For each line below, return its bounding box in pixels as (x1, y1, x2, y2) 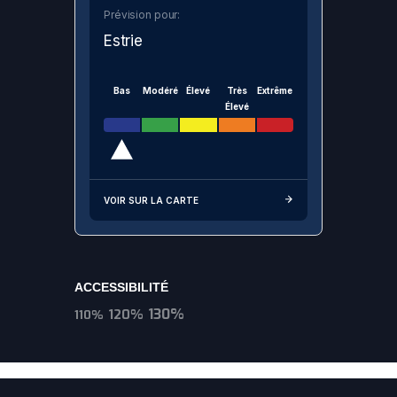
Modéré (142, 85, 178, 97)
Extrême (257, 85, 293, 97)
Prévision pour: (104, 8, 181, 22)
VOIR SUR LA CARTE (104, 195, 198, 206)
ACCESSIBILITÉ (74, 280, 168, 295)
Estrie (104, 32, 143, 51)
